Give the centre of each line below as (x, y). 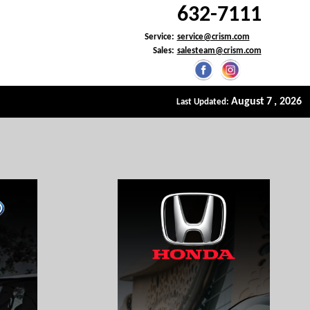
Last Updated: (204, 102)
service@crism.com (213, 37)
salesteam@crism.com (219, 51)
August (248, 102)
